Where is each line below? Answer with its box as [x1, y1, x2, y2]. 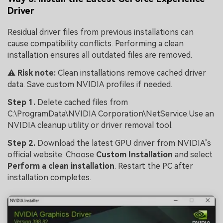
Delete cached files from [37, 97, 128, 107]
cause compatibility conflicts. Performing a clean [7, 39, 184, 49]
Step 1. [7, 97, 37, 107]
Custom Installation [96, 149, 173, 159]
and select [173, 149, 213, 159]
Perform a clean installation [7, 161, 114, 171]
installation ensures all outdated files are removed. [7, 50, 192, 60]
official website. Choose [7, 149, 96, 159]
